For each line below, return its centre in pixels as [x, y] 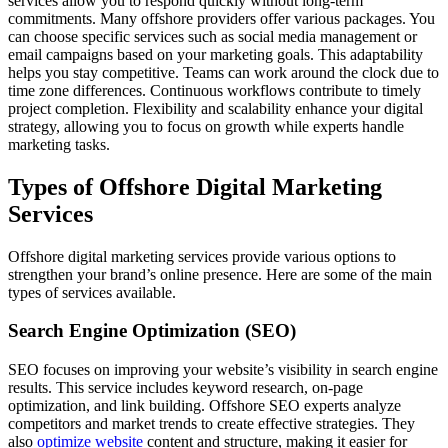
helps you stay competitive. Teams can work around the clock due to [223, 72]
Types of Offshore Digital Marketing [195, 186]
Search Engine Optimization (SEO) [152, 331]
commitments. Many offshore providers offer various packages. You [221, 18]
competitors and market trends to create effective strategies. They [211, 424]
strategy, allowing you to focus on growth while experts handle [206, 126]
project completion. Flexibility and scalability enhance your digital [215, 108]
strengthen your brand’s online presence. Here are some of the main [220, 274]
